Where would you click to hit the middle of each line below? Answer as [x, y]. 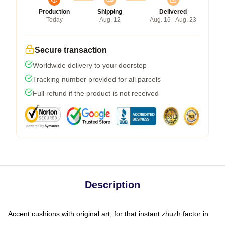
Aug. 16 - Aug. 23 [173, 19]
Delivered [173, 11]
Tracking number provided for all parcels [97, 79]
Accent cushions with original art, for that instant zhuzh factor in [108, 214]
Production [54, 11]
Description [113, 185]
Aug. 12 [110, 19]
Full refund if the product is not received [96, 93]
